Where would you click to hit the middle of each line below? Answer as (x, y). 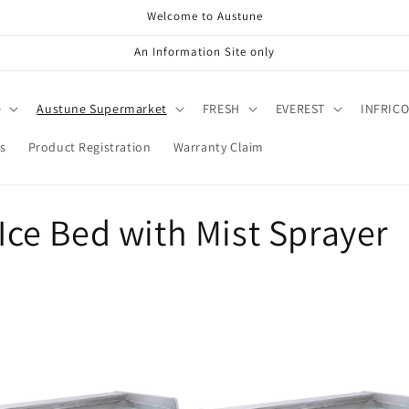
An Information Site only (204, 52)
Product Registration (89, 147)
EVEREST (300, 109)
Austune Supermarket (102, 109)
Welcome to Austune (204, 16)
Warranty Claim (218, 147)
